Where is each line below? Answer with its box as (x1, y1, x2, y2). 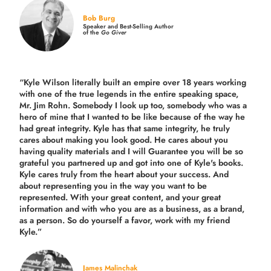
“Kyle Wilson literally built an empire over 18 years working (19, 76, 247, 88)
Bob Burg (83, 12, 116, 24)
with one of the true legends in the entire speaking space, (19, 87, 239, 100)
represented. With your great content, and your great (19, 191, 221, 203)
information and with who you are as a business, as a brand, (19, 202, 245, 215)
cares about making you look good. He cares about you (19, 133, 229, 146)
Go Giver (101, 27, 127, 37)
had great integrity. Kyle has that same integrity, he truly (19, 122, 230, 134)
